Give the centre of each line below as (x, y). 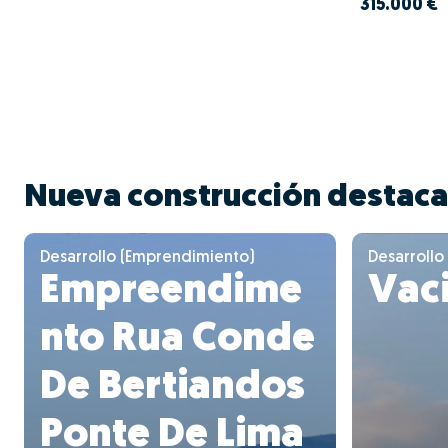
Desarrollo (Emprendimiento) (147, 257)
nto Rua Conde (177, 339)
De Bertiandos (172, 387)
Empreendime (171, 291)
